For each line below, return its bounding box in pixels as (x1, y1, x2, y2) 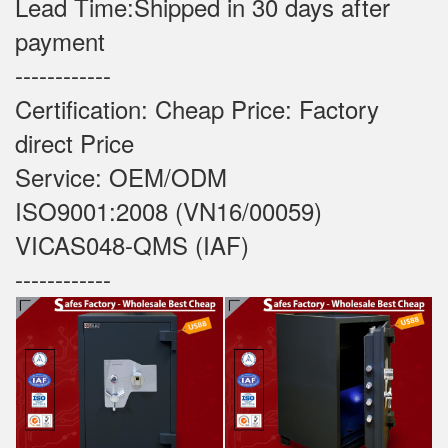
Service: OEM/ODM (15, 159, 227, 195)
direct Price (15, 125, 155, 161)
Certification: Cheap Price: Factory (15, 91, 379, 127)
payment (15, 23, 105, 59)
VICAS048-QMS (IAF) (15, 227, 249, 263)
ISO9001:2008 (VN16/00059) (15, 193, 322, 229)
